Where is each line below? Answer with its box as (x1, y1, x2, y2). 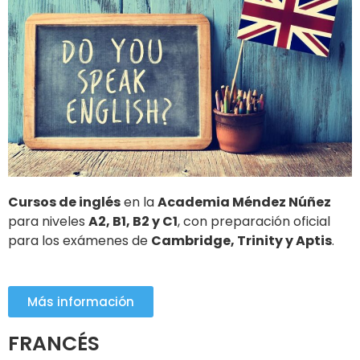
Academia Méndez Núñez (157, 192, 331, 211)
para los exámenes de (8, 231, 151, 250)
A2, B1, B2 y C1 (88, 211, 178, 231)
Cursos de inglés (8, 192, 121, 211)
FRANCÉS (8, 329, 100, 358)
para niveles (8, 211, 88, 231)
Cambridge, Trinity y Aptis (151, 231, 332, 250)
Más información (27, 292, 134, 310)
